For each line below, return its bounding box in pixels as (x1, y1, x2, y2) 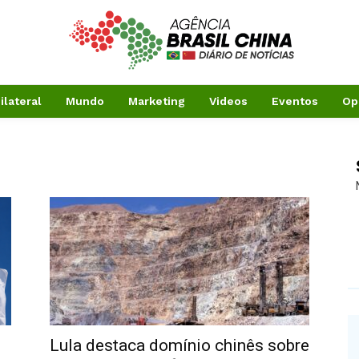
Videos (209, 94, 248, 107)
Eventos (272, 94, 318, 107)
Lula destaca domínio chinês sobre (50, 335, 309, 355)
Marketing (128, 94, 185, 107)
